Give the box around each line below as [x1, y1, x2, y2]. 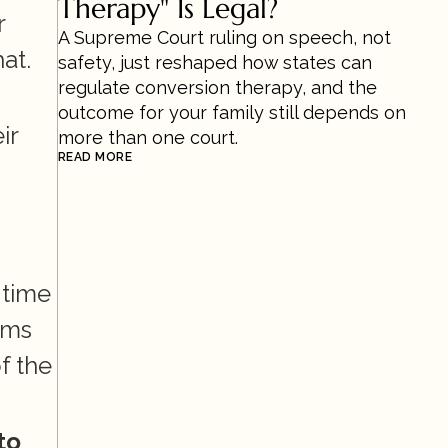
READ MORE [58, 150, 133, 164]
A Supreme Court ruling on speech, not [58, 27, 391, 48]
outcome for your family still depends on [58, 102, 406, 123]
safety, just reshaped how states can [58, 52, 372, 73]
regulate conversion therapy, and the [58, 77, 377, 98]
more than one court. [58, 127, 238, 148]
